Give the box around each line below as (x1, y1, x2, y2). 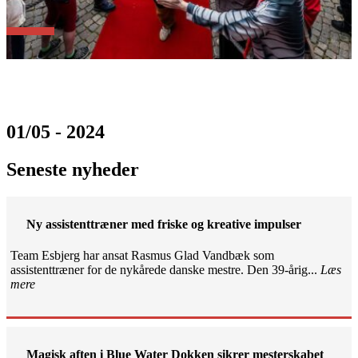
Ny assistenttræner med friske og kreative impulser (26, 217, 301, 231)
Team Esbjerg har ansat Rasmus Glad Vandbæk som (10, 249, 274, 263)
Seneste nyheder (6, 158, 139, 180)
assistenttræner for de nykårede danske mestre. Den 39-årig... (10, 263, 320, 277)
